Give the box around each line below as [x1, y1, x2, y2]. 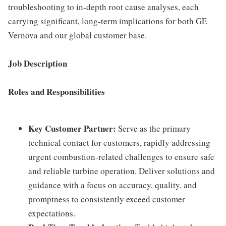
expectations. [28, 207, 75, 219]
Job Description [8, 57, 67, 70]
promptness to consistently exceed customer [28, 193, 185, 205]
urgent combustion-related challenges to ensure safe [28, 151, 214, 162]
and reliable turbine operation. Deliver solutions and [28, 165, 215, 177]
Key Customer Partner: [28, 122, 116, 135]
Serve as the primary [116, 123, 191, 134]
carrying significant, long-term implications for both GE [8, 15, 207, 27]
